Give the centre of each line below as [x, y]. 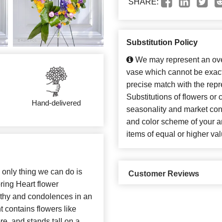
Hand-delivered [56, 103]
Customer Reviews [164, 174]
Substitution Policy [162, 43]
